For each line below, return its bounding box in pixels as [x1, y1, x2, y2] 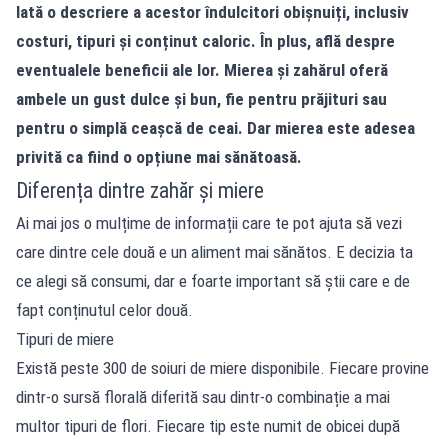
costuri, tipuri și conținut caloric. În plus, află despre [16, 30, 395, 51]
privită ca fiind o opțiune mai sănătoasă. [16, 146, 302, 167]
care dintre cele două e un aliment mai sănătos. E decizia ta [16, 241, 413, 262]
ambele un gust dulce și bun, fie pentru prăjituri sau [16, 88, 387, 109]
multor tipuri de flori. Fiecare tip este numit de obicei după [16, 415, 400, 436]
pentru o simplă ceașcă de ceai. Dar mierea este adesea [16, 117, 415, 138]
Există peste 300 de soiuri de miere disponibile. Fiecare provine [16, 357, 429, 378]
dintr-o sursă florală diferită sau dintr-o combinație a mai [16, 386, 390, 407]
